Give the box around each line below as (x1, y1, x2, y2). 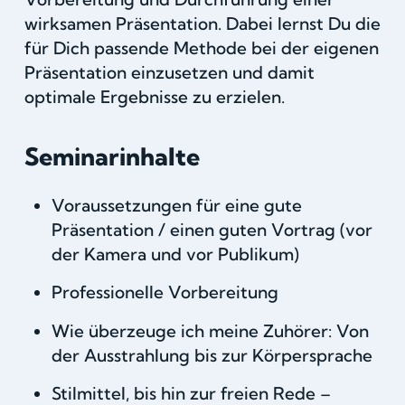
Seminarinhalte (24, 141, 200, 173)
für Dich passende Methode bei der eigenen (24, 37, 379, 60)
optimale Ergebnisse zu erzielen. (24, 86, 285, 108)
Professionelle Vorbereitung (51, 281, 278, 304)
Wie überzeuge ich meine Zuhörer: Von (51, 319, 369, 342)
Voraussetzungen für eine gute (51, 194, 302, 217)
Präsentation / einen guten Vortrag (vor (51, 219, 372, 241)
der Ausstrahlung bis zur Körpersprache (51, 344, 372, 366)
